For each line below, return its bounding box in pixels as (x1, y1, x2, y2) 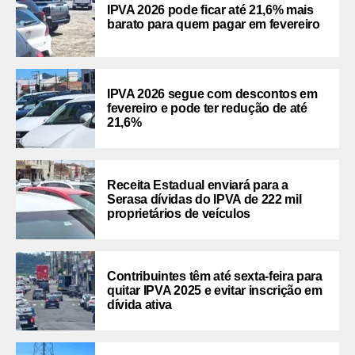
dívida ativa (107, 297, 173, 311)
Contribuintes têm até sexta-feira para (107, 269, 323, 283)
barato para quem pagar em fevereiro (107, 17, 320, 31)
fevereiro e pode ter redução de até (107, 101, 307, 115)
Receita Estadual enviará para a (107, 177, 289, 192)
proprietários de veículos (107, 206, 250, 220)
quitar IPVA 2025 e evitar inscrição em (107, 283, 323, 297)
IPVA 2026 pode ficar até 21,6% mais (107, 2, 314, 17)
